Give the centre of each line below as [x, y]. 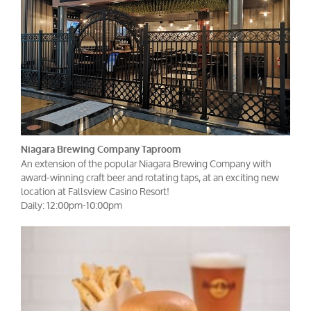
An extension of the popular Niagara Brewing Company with [146, 163]
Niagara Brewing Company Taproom [101, 149]
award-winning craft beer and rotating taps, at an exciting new [150, 177]
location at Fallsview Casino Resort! [95, 191]
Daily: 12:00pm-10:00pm [72, 205]
